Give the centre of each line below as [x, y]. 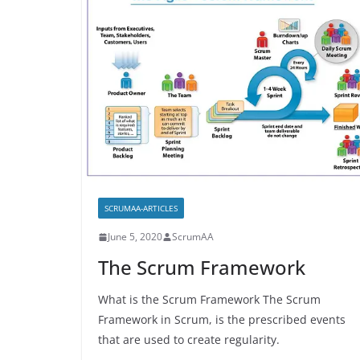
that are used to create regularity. [189, 340]
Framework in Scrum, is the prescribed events [222, 320]
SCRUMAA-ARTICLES [141, 209]
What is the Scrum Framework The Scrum [209, 300]
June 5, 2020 [135, 237]
